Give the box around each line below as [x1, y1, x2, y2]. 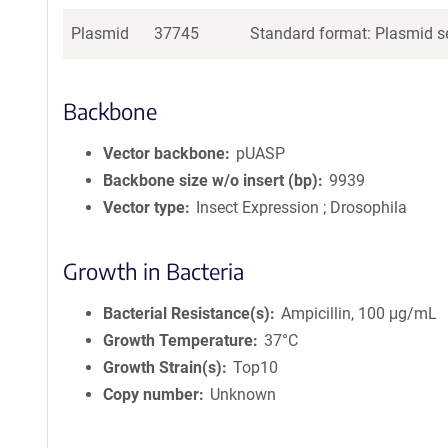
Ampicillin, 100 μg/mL [281, 304, 438, 323]
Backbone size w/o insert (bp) [103, 171, 318, 190]
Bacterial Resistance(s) [103, 304, 270, 323]
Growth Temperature [103, 331, 253, 350]
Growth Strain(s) [103, 358, 222, 377]
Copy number [103, 385, 199, 404]
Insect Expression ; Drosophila [196, 198, 408, 217]
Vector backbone [103, 144, 225, 163]
